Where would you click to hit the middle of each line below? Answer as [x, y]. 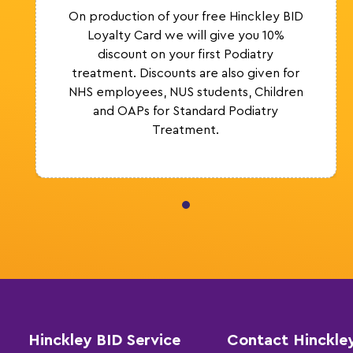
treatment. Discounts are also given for [186, 73]
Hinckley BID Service [104, 340]
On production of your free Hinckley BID [186, 16]
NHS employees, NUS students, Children [186, 92]
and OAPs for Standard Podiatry [186, 111]
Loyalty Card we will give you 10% [186, 35]
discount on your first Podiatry [186, 54]
